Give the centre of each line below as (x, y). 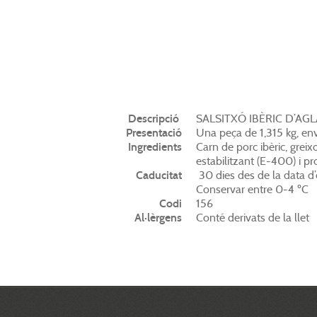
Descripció (155, 119)
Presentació (154, 133)
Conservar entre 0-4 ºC (252, 189)
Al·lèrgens (158, 218)
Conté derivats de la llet (253, 218)
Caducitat (159, 175)
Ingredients (155, 147)
